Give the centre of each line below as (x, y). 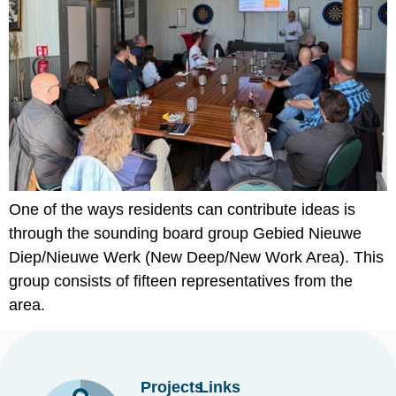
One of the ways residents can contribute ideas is (182, 210)
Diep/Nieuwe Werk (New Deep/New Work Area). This (196, 258)
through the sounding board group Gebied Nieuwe (185, 234)
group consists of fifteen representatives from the (181, 282)
